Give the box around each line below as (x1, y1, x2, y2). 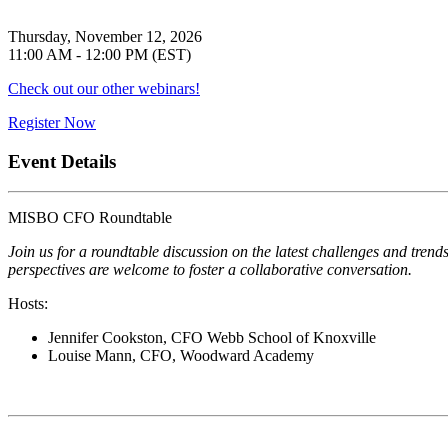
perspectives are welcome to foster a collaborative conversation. (8, 261, 412, 279)
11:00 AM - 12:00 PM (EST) (8, 45, 191, 63)
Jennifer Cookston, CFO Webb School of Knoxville (48, 329, 376, 347)
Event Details (8, 150, 116, 172)
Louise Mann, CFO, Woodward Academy (48, 347, 314, 365)
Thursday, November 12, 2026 (8, 27, 202, 45)
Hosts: (8, 295, 48, 313)
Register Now (8, 113, 96, 131)
